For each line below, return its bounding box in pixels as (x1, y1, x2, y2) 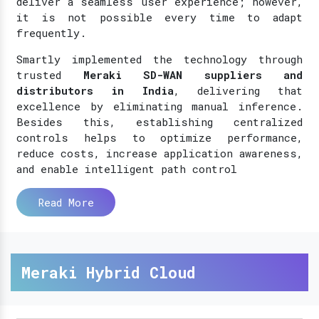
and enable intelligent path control (16, 161, 237, 176)
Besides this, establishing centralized (16, 114, 303, 129)
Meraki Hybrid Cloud (21, 261, 196, 283)
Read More (38, 194, 94, 209)
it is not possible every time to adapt (16, 9, 303, 24)
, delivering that (173, 83, 303, 98)
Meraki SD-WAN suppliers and (83, 67, 303, 82)
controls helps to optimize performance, (16, 130, 303, 145)
